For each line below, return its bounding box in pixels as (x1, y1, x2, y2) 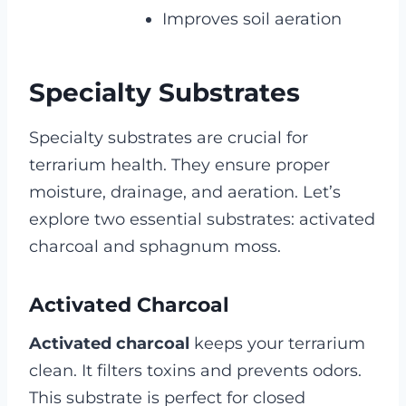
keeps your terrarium (189, 333, 365, 354)
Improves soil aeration (162, 9, 342, 30)
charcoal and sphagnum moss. (29, 237, 281, 257)
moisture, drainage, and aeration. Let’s (29, 182, 341, 203)
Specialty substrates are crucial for (29, 128, 308, 149)
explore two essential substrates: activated (29, 209, 375, 230)
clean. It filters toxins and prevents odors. (29, 361, 362, 382)
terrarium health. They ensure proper (29, 155, 330, 176)
